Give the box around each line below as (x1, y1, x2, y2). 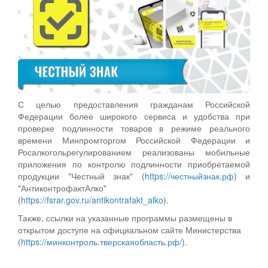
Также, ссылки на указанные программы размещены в (18, 211, 232, 224)
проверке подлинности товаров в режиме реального (18, 121, 250, 134)
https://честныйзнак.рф (144, 169, 234, 182)
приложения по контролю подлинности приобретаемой (18, 157, 250, 170)
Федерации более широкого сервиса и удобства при (18, 109, 250, 122)
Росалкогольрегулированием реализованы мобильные (18, 145, 250, 158)
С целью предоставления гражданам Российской (18, 98, 250, 110)
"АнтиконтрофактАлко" (18, 181, 106, 194)
